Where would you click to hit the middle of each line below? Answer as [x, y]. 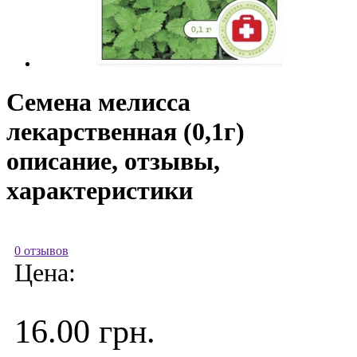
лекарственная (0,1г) [126, 132]
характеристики [100, 191]
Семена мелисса [98, 102]
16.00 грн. [85, 331]
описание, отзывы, [113, 161]
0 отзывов [41, 250]
